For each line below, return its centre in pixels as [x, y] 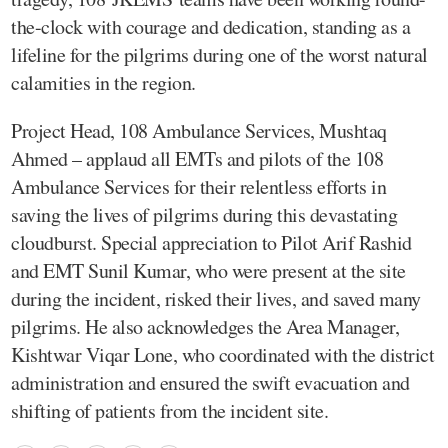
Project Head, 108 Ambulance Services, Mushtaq [199, 130]
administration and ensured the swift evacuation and [210, 382]
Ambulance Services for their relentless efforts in [198, 186]
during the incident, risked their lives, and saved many [216, 298]
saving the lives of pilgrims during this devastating [204, 214]
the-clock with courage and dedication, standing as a [210, 26]
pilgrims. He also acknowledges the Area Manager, [205, 326]
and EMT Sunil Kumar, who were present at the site [208, 270]
